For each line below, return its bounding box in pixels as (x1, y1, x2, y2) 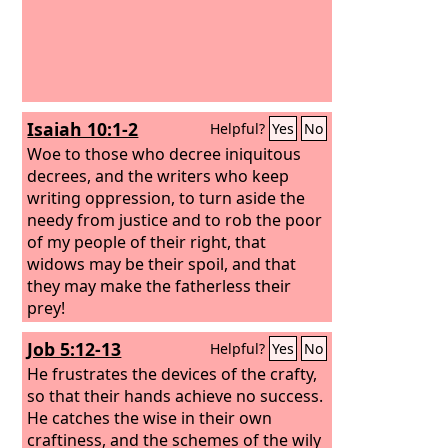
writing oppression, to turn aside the (27, 186, 306, 209)
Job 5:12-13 (27, 337, 122, 361)
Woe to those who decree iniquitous (27, 142, 302, 165)
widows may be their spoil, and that (27, 252, 297, 275)
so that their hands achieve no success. (27, 384, 324, 407)
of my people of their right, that (27, 230, 267, 253)
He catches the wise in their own (27, 406, 273, 429)
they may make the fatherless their (27, 274, 292, 297)
